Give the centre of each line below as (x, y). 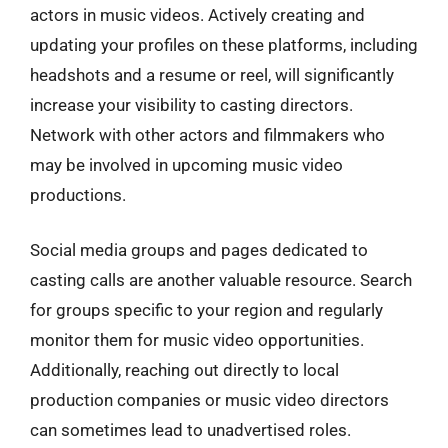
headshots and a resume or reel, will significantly (212, 74)
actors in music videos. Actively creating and (197, 14)
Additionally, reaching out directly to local (184, 370)
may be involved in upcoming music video (186, 164)
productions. (78, 194)
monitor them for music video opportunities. (197, 340)
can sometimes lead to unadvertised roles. (190, 430)
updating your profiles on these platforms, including (224, 44)
